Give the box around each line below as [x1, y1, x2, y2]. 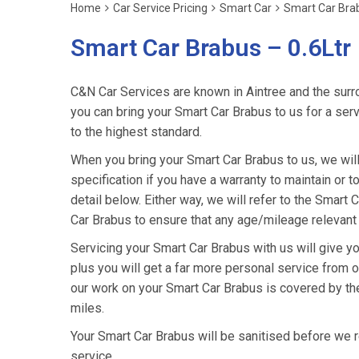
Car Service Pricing [113, 2, 208, 14]
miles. [71, 301, 104, 316]
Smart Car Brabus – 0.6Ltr [71, 34, 351, 62]
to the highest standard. [71, 124, 202, 139]
